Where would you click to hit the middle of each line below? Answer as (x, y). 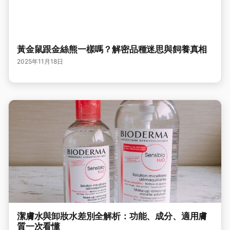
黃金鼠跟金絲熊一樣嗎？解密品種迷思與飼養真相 (112, 49)
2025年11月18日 (40, 61)
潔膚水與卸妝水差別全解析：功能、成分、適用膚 (112, 216)
